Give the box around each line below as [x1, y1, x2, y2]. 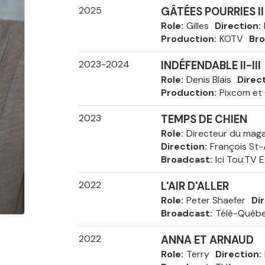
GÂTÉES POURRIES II [160, 5, 264, 19]
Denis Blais [186, 73, 231, 86]
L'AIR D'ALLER [160, 179, 229, 193]
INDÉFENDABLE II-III [160, 59, 261, 73]
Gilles [186, 20, 209, 32]
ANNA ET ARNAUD [160, 233, 254, 247]
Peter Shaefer [186, 194, 245, 206]
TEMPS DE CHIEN [160, 112, 247, 127]
